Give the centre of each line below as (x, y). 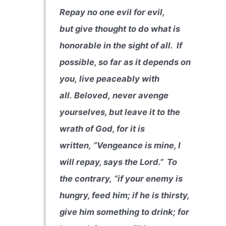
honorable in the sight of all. (117, 46)
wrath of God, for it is (102, 129)
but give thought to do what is (120, 29)
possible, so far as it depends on (125, 62)
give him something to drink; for (124, 212)
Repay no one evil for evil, (112, 12)
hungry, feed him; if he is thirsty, (124, 195)
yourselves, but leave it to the (120, 112)
